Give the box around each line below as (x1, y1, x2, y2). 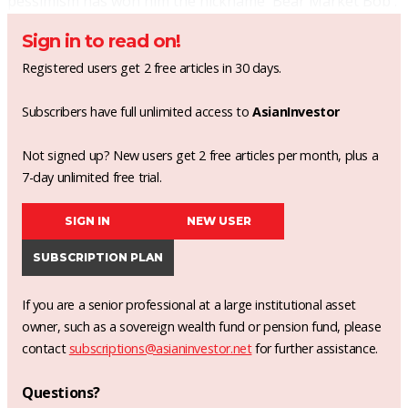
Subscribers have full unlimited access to (22, 103, 253, 120)
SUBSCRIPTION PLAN (33, 250, 163, 264)
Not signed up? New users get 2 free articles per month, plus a (22, 147, 379, 164)
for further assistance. (251, 340, 378, 357)
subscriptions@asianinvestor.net (68, 340, 252, 357)
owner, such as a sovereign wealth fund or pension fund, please (22, 318, 382, 335)
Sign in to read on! (22, 30, 180, 52)
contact (22, 340, 69, 357)
